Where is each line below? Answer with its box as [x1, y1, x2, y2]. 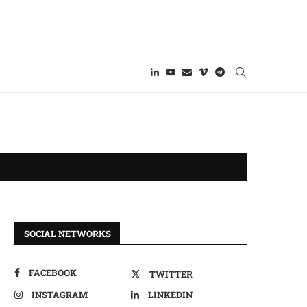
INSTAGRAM [32, 288, 88, 301]
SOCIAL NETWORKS [24, 228, 111, 240]
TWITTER [149, 268, 193, 280]
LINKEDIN [148, 288, 193, 301]
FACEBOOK [29, 267, 77, 279]
